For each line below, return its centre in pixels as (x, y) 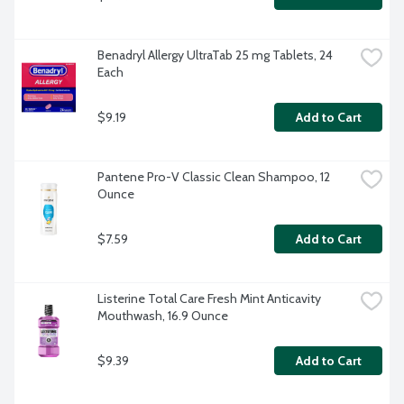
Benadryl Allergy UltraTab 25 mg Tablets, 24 (215, 55)
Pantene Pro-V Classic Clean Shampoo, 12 (214, 177)
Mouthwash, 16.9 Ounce (163, 316)
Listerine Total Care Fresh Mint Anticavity (209, 299)
